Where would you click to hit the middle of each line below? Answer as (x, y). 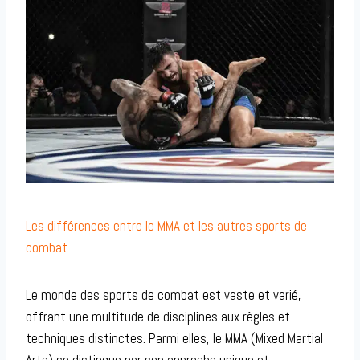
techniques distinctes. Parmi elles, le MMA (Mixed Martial (174, 339)
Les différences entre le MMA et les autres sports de (166, 226)
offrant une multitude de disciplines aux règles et (158, 317)
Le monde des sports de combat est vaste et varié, (164, 295)
